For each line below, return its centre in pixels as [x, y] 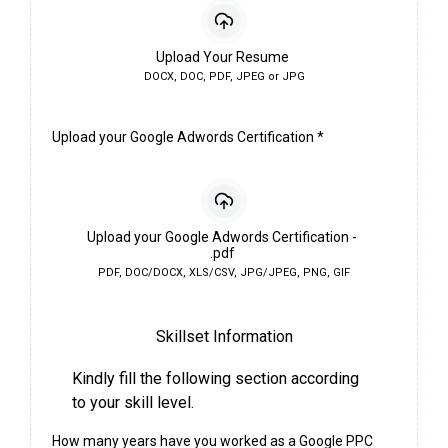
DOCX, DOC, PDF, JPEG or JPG [224, 76]
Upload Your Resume [222, 56]
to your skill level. [133, 402]
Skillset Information [224, 336]
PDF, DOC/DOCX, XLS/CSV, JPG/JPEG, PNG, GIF [224, 272]
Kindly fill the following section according [215, 378]
